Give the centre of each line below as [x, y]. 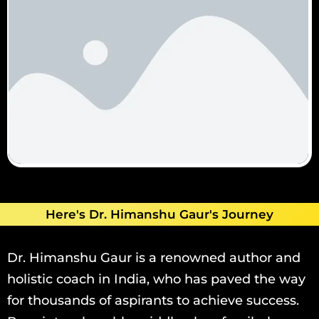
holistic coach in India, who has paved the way [156, 279]
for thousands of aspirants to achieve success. [153, 300]
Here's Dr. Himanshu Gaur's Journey [159, 214]
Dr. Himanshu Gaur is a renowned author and [154, 257]
